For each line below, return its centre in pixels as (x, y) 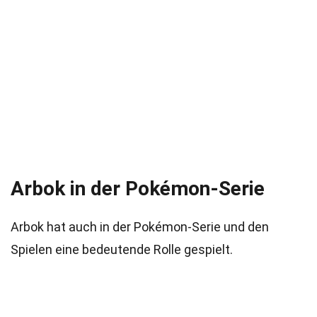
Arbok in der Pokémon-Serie (138, 189)
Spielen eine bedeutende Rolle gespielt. (122, 249)
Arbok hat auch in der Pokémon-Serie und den (140, 227)
